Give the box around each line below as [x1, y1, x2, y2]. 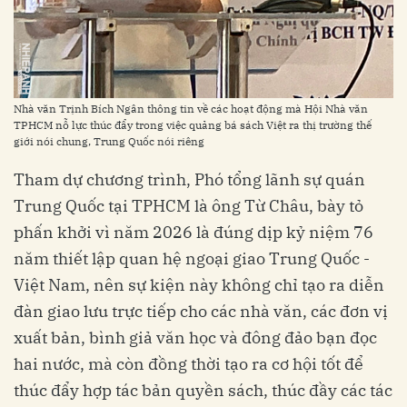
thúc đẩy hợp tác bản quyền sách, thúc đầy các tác [14, 379, 392, 401]
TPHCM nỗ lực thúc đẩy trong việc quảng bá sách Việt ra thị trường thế [14, 117, 372, 132]
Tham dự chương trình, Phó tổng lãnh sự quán [14, 168, 365, 190]
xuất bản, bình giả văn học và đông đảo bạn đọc [14, 326, 377, 348]
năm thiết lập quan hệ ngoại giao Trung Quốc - [14, 247, 370, 269]
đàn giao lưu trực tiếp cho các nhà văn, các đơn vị [14, 300, 388, 322]
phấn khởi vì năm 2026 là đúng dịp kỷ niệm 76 [14, 221, 373, 243]
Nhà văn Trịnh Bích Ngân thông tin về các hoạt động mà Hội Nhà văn [14, 101, 368, 115]
